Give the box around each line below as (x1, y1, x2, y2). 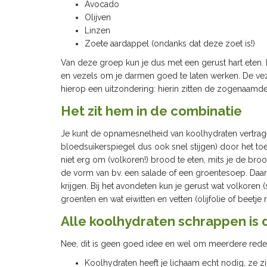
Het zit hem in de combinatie (61, 103, 242, 119)
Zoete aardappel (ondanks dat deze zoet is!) (85, 39, 255, 49)
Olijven (85, 13, 111, 23)
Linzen (85, 26, 110, 36)
